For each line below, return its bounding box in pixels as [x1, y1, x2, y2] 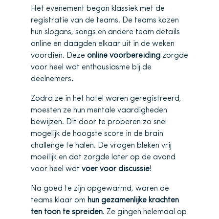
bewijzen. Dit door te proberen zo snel [31, 118, 167, 126]
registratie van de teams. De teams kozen [31, 16, 179, 24]
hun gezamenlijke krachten [88, 196, 179, 204]
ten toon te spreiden [31, 208, 103, 216]
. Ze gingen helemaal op [103, 208, 187, 216]
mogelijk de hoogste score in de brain [31, 130, 163, 138]
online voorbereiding [87, 51, 160, 60]
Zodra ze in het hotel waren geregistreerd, [31, 94, 181, 103]
